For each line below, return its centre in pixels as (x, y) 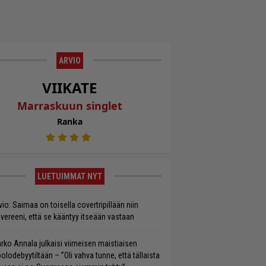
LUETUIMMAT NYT (69, 177)
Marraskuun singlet (69, 106)
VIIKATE (70, 88)
